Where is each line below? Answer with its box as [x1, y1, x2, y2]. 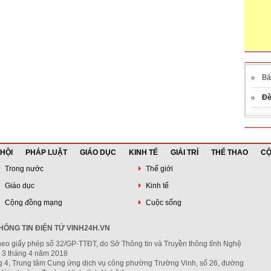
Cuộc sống [143, 198, 181, 207]
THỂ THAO [211, 148, 248, 157]
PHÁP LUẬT [25, 148, 67, 157]
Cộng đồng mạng [2, 198, 62, 207]
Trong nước [2, 165, 44, 173]
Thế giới [143, 165, 173, 173]
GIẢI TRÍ [171, 148, 198, 157]
